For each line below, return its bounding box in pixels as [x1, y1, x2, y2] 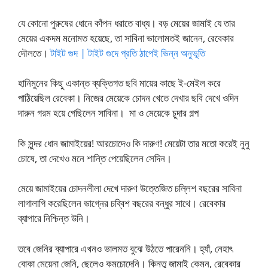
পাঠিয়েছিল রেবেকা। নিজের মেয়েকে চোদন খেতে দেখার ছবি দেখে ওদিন [18, 91, 239, 105]
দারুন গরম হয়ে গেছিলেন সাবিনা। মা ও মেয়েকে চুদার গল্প [18, 106, 199, 120]
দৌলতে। [18, 45, 50, 60]
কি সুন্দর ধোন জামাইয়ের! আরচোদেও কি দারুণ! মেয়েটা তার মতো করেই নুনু [18, 136, 249, 150]
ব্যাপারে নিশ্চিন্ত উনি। [18, 211, 90, 225]
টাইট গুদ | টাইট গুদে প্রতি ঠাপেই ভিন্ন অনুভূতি [50, 45, 205, 60]
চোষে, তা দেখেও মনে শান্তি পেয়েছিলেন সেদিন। [18, 151, 174, 165]
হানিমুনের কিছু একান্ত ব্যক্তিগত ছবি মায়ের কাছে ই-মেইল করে [18, 76, 221, 90]
